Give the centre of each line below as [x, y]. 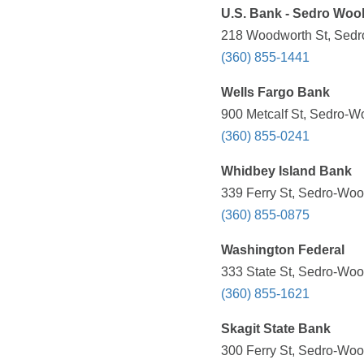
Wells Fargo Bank [275, 93]
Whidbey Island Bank [286, 171]
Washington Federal [283, 250]
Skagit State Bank [276, 329]
